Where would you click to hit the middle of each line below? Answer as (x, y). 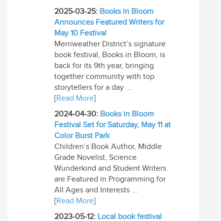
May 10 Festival (80, 33)
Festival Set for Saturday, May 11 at (112, 125)
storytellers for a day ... (93, 88)
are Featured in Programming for (110, 179)
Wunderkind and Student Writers (110, 168)
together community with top (104, 77)
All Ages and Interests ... (96, 190)
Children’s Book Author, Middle (108, 147)
